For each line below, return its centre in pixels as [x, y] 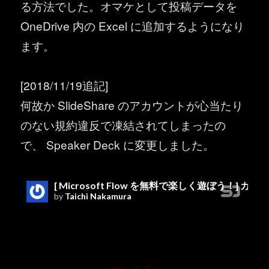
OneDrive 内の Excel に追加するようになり [133, 25]
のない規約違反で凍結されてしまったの [123, 125]
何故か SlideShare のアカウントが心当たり [132, 105]
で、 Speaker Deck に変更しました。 [118, 145]
